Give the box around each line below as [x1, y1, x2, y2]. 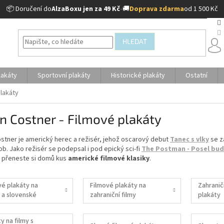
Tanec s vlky [170, 134, 209, 144]
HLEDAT [122, 37, 147, 46]
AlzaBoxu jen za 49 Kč [51, 4, 120, 14]
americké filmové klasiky [68, 153, 149, 163]
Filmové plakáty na [89, 180, 146, 191]
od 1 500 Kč [183, 4, 218, 14]
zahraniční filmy [89, 190, 136, 200]
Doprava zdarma [129, 4, 184, 14]
